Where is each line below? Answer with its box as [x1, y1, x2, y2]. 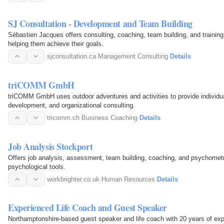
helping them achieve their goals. [8, 39, 103, 47]
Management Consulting [98, 52, 168, 60]
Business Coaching [81, 113, 137, 121]
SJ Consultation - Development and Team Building [8, 16, 192, 30]
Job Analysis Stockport [8, 139, 93, 153]
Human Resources [101, 175, 155, 183]
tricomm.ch [47, 113, 79, 121]
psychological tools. [8, 162, 65, 170]
